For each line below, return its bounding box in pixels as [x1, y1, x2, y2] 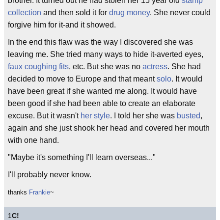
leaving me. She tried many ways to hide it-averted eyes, [8, 50, 203, 58]
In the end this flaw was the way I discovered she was [8, 38, 193, 46]
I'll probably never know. [8, 170, 91, 179]
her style [81, 111, 110, 120]
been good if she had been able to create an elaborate [8, 99, 195, 108]
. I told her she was [110, 111, 177, 120]
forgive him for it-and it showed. [8, 21, 116, 29]
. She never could [150, 8, 211, 17]
